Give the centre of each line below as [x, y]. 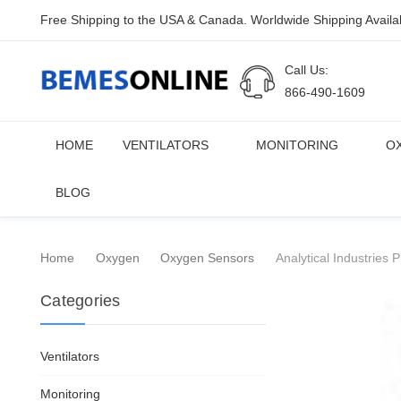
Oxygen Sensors [207, 258]
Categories [81, 301]
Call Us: [307, 69]
